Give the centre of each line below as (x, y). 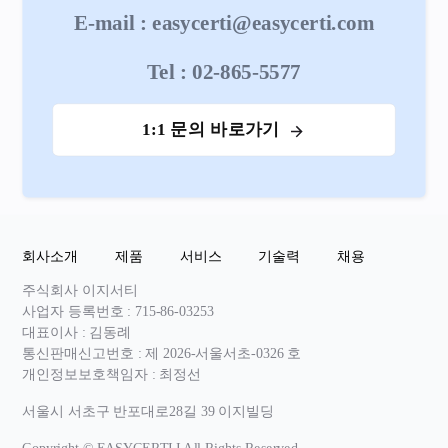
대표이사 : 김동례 (77, 332)
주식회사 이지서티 (80, 290)
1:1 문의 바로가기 (211, 129)
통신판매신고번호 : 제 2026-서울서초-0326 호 (162, 353)
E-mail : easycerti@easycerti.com (224, 23)
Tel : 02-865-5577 (224, 72)
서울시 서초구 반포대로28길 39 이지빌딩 (148, 411)
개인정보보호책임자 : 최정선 (112, 374)
